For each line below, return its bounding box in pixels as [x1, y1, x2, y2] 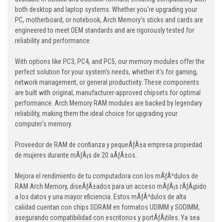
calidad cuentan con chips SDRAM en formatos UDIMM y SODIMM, [15, 203, 200, 212]
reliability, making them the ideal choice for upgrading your [15, 110, 177, 118]
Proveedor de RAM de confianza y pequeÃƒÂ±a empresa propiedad [15, 141, 202, 149]
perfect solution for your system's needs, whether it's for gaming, [15, 68, 198, 76]
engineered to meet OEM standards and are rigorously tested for [15, 26, 194, 35]
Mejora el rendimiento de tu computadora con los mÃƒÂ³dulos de [15, 172, 198, 180]
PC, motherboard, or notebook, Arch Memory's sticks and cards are [15, 16, 203, 24]
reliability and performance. [15, 37, 91, 45]
